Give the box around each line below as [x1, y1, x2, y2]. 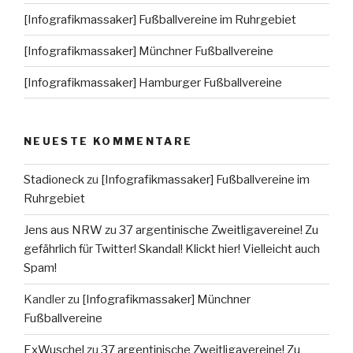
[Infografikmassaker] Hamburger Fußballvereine [24, 75, 282, 90]
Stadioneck [24, 173, 84, 188]
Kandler [24, 292, 65, 307]
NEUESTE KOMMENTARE [24, 135, 193, 148]
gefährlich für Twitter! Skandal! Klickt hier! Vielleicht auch [24, 242, 320, 257]
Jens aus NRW [24, 223, 102, 238]
